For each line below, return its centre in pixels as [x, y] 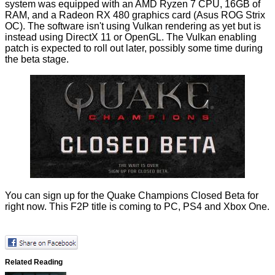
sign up [59, 196]
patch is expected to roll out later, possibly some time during [134, 48]
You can [24, 196]
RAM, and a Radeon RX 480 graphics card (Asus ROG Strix [135, 15]
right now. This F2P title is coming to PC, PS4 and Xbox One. [137, 207]
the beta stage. [37, 60]
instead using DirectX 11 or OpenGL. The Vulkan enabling [131, 37]
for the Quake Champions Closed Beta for [167, 196]
